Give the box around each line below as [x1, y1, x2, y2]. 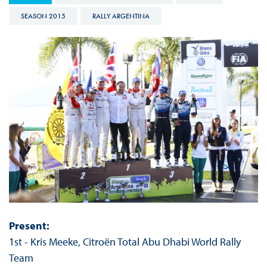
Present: [8, 219, 49, 233]
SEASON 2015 [20, 11, 66, 21]
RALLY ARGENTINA [92, 11, 150, 21]
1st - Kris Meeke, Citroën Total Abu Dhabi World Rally [8, 235, 241, 249]
